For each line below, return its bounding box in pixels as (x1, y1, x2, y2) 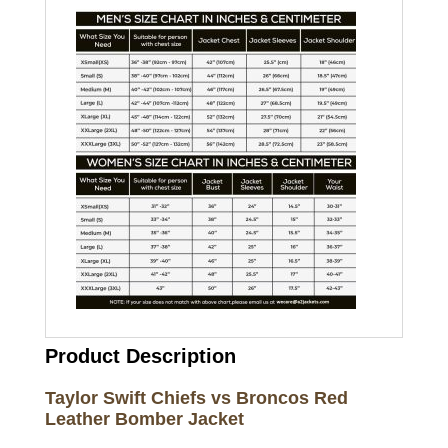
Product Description (44, 344, 236, 367)
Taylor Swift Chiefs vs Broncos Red (44, 387, 348, 408)
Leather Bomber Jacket (44, 408, 244, 429)
